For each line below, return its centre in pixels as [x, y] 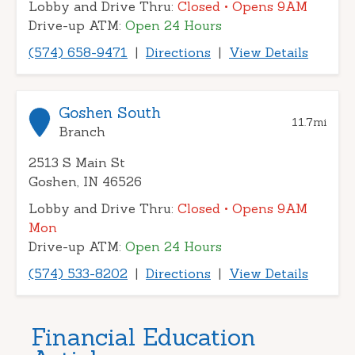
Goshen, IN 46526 [85, 182]
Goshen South [110, 113]
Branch [82, 132]
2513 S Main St [77, 163]
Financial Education [144, 336]
